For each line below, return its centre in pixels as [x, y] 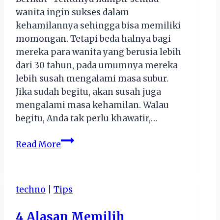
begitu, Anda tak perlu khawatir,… [87, 118]
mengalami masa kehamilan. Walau [92, 105]
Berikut [76, 206]
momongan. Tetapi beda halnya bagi [93, 39]
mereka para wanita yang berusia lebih [98, 52]
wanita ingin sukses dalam [72, 12]
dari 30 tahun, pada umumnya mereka [97, 65]
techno [31, 189]
